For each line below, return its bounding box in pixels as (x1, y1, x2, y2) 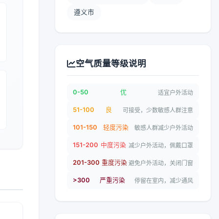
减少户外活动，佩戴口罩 (129, 141, 193, 149)
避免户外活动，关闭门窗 (129, 159, 193, 167)
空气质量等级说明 (76, 58, 146, 68)
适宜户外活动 (158, 88, 193, 96)
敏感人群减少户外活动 (134, 124, 193, 131)
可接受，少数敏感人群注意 (123, 106, 193, 114)
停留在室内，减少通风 (134, 176, 193, 184)
